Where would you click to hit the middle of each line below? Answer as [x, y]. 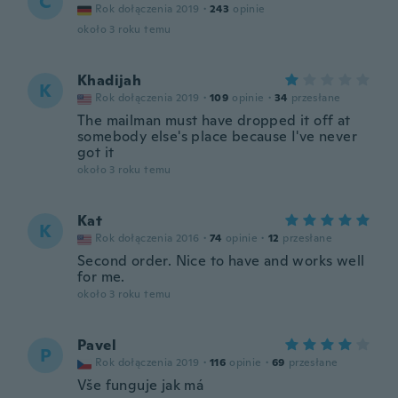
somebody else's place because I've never [217, 136]
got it [96, 152]
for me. [101, 277]
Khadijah [110, 80]
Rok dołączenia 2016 [147, 238]
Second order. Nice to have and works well [221, 261]
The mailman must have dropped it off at [214, 120]
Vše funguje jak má [141, 385]
